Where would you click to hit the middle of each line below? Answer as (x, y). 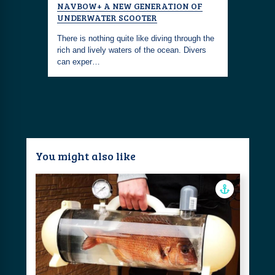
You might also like (85, 156)
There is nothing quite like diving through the (135, 38)
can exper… (78, 62)
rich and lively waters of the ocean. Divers (131, 50)
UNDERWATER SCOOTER (107, 17)
